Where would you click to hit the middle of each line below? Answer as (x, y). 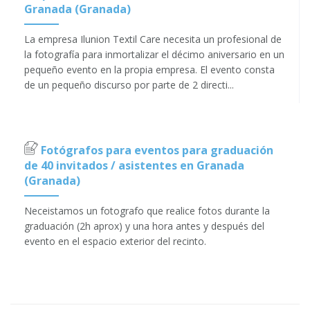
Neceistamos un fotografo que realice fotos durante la (147, 211)
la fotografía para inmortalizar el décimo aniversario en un (154, 55)
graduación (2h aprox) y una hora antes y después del (144, 226)
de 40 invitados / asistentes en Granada (134, 166)
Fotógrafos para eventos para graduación (156, 151)
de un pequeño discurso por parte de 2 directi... (129, 85)
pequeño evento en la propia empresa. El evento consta (149, 70)
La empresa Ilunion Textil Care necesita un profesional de (153, 39)
